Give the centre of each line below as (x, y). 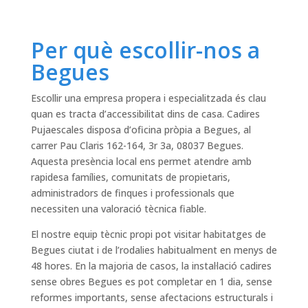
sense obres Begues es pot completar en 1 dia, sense (151, 282)
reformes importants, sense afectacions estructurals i (152, 298)
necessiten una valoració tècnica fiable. (118, 209)
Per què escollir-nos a (145, 50)
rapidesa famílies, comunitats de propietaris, (130, 177)
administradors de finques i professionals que (132, 193)
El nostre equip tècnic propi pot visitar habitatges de (148, 234)
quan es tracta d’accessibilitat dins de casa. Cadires (145, 114)
